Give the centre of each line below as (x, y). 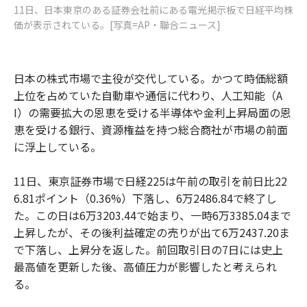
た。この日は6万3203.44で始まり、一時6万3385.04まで (152, 215)
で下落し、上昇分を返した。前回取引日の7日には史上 (148, 249)
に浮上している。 (58, 146)
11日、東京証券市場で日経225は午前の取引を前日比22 (150, 181)
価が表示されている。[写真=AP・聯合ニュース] (117, 24)
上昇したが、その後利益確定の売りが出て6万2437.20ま (152, 232)
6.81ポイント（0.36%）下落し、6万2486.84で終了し (145, 198)
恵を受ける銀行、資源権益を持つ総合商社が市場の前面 (151, 129)
